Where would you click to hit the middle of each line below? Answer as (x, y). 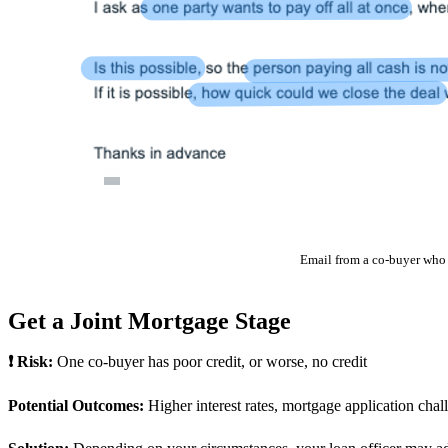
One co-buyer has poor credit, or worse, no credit (212, 362)
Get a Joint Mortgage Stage (149, 321)
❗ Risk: (32, 362)
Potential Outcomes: (78, 405)
